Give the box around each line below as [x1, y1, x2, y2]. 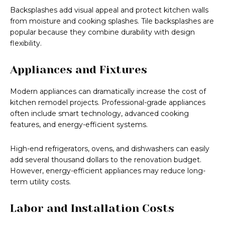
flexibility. [10, 39, 42, 48]
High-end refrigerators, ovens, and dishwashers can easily [10, 144, 209, 154]
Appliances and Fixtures [10, 63, 147, 76]
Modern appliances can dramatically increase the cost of [10, 87, 206, 96]
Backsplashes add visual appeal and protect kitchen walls [10, 6, 208, 15]
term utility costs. [10, 177, 71, 187]
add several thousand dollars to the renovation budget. [10, 155, 201, 165]
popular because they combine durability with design [10, 28, 195, 37]
